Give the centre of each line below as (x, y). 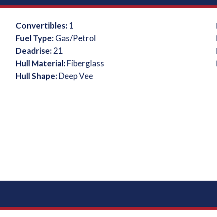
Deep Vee (76, 76)
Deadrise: (35, 51)
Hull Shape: (37, 76)
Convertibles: (42, 25)
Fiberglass (86, 63)
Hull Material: (41, 63)
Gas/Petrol (76, 38)
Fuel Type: (36, 38)
